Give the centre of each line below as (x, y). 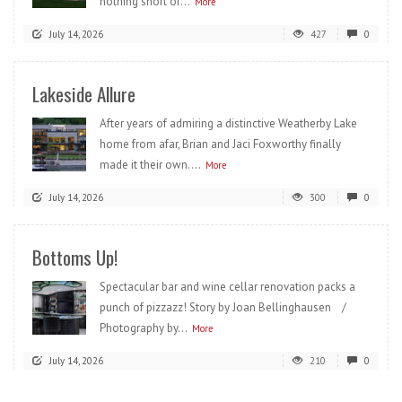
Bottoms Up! (75, 257)
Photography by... (144, 328)
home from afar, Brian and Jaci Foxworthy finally (220, 144)
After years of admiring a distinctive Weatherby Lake (228, 123)
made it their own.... (150, 164)
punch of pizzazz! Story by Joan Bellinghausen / (227, 307)
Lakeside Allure (84, 93)
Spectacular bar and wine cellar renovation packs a (227, 286)
